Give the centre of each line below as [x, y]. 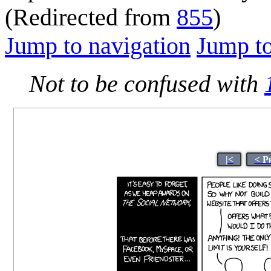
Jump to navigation [98, 45]
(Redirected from [91, 17]
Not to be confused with [147, 83]
